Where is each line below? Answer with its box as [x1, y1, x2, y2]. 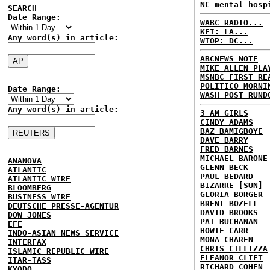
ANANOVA [8, 156, 42, 165]
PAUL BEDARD [200, 172, 253, 181]
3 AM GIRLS [200, 108, 248, 118]
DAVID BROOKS [200, 208, 258, 217]
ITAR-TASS [8, 256, 51, 265]
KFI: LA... [200, 27, 248, 36]
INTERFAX [8, 237, 46, 246]
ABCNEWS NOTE [200, 54, 258, 63]
